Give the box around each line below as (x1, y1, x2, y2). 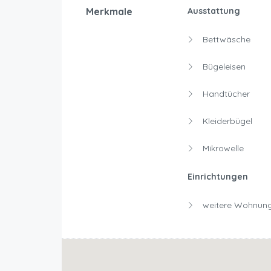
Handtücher (200, 88, 250, 100)
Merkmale (86, 5, 132, 18)
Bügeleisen (200, 61, 246, 73)
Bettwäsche (200, 34, 250, 45)
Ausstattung (187, 5, 240, 17)
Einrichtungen (187, 171, 248, 183)
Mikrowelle (200, 143, 244, 154)
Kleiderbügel (200, 116, 252, 127)
